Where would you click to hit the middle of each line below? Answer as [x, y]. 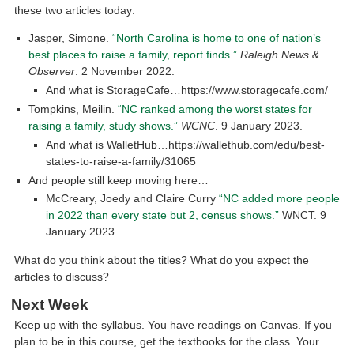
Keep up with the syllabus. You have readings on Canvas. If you [173, 324]
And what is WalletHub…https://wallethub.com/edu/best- [185, 144]
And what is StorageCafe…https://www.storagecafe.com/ [186, 90]
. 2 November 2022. [125, 72]
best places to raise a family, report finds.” [133, 55]
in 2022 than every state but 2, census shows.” [162, 215]
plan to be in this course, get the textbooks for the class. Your [167, 341]
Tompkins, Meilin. [73, 109]
